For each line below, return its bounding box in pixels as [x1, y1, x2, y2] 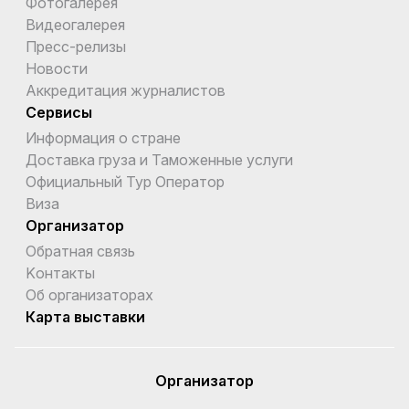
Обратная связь [26, 241, 135, 260]
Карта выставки [26, 307, 145, 326]
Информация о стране [26, 128, 181, 147]
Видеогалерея [26, 15, 125, 34]
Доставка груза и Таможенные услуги [26, 150, 293, 169]
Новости [26, 58, 88, 78]
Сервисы [26, 102, 92, 121]
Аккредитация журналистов [26, 80, 225, 100]
